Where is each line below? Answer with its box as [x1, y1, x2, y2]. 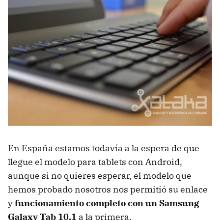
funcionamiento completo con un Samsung [15, 197, 199, 209]
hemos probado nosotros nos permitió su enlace [8, 183, 208, 195]
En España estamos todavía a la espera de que [8, 142, 199, 154]
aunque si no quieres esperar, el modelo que [8, 169, 192, 181]
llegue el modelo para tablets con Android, [8, 156, 182, 167]
